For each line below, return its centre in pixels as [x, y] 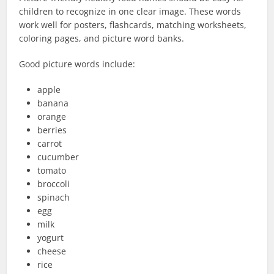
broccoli [54, 184]
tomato [52, 171]
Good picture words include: [77, 64]
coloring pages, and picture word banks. [102, 39]
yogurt [51, 238]
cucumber [58, 157]
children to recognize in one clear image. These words [130, 12]
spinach [54, 198]
